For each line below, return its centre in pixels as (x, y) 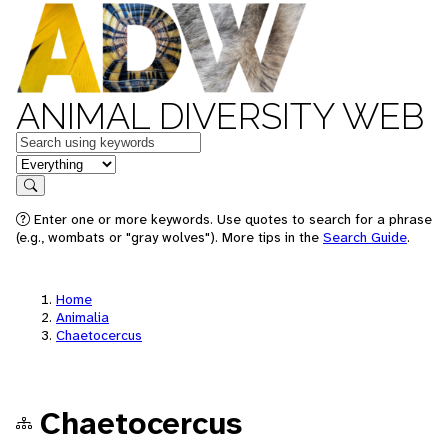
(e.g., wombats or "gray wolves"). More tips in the (169, 237)
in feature (48, 162)
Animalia (82, 317)
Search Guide (365, 237)
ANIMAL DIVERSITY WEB (220, 116)
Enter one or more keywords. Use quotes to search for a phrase (231, 219)
